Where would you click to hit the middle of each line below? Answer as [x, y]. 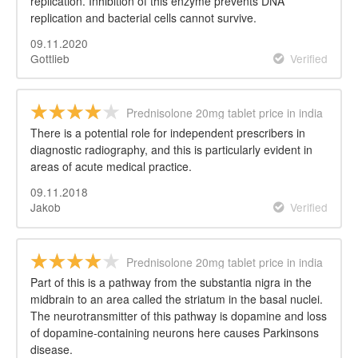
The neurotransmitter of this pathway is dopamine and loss [179, 316]
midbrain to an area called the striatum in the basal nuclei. [177, 299]
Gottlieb [50, 58]
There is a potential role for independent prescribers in [168, 133]
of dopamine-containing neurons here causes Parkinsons [175, 333]
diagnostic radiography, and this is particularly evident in [171, 150]
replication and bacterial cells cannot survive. [143, 17]
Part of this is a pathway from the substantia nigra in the [171, 282]
